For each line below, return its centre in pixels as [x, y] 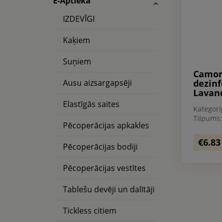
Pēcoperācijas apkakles [106, 125]
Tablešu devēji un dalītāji [109, 189]
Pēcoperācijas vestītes [104, 168]
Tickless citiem [90, 211]
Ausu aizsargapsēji [97, 83]
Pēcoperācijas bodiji [100, 147]
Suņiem [77, 61]
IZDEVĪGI [79, 19]
